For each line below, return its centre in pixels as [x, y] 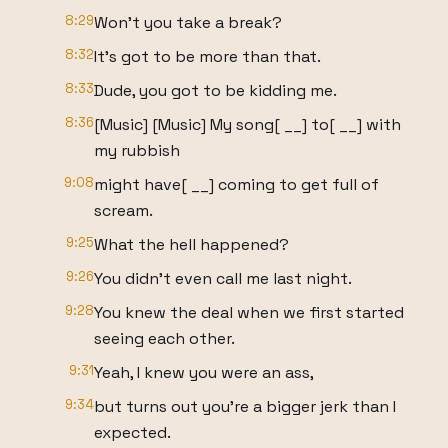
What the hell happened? [191, 244]
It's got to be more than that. [207, 56]
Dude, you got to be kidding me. [215, 90]
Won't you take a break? [188, 22]
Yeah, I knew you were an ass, [204, 372]
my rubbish [137, 150]
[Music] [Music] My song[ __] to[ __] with [247, 124]
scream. [123, 210]
